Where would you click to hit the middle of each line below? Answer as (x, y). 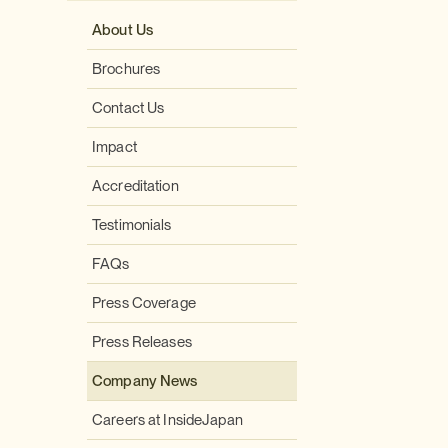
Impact (114, 147)
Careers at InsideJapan (167, 420)
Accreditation (135, 186)
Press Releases (142, 342)
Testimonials (132, 225)
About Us (123, 30)
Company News (145, 381)
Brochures (126, 69)
